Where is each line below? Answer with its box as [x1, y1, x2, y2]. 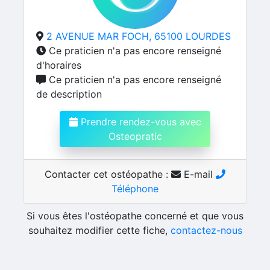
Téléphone [111, 183, 159, 195]
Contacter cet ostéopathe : [45, 168, 171, 180]
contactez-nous [170, 224, 242, 236]
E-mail [181, 168, 216, 180]
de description [36, 88, 102, 100]
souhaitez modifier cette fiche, [28, 224, 171, 236]
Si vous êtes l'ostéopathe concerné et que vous [27, 210, 243, 222]
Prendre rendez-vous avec [77, 116, 201, 128]
